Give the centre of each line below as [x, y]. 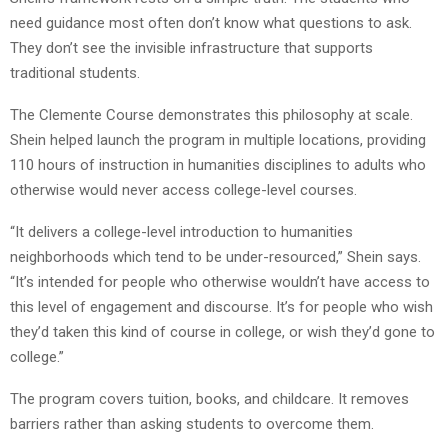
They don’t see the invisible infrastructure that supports [191, 47]
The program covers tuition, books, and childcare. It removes [209, 398]
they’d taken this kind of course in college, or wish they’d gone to [222, 331]
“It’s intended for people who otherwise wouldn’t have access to [220, 281]
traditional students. [75, 72]
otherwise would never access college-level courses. [183, 189]
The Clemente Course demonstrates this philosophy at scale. [211, 114]
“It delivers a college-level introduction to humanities [183, 231]
